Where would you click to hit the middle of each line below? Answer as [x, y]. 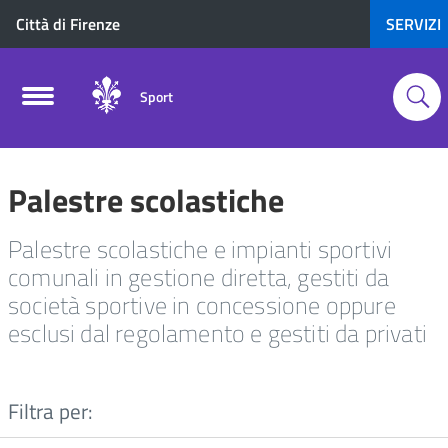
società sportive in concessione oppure [202, 305]
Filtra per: [50, 411]
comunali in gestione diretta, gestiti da [199, 277]
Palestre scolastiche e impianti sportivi [200, 249]
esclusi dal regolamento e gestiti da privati [217, 333]
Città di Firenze [68, 24]
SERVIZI [413, 24]
